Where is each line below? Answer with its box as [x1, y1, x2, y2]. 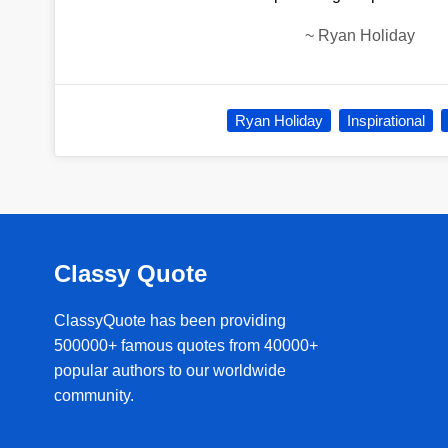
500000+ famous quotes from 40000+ [53, 336, 318, 354]
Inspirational [347, 111, 426, 129]
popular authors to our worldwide [53, 361, 286, 379]
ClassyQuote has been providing [53, 311, 286, 329]
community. [53, 386, 134, 404]
